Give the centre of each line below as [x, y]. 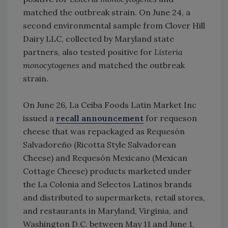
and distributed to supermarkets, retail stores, [114, 197]
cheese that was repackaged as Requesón [104, 131]
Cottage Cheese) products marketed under [107, 171]
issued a [39, 118]
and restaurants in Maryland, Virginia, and [105, 210]
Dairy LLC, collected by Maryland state [98, 38]
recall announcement [100, 118]
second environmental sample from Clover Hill [114, 25]
